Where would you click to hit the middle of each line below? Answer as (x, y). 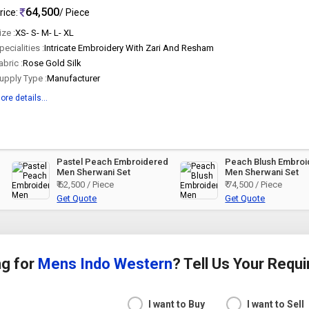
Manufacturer (74, 78)
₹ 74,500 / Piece (254, 185)
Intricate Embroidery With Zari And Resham (129, 48)
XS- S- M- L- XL (45, 33)
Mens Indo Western (105, 264)
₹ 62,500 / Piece (86, 185)
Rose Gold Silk (52, 63)
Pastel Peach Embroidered (113, 162)
